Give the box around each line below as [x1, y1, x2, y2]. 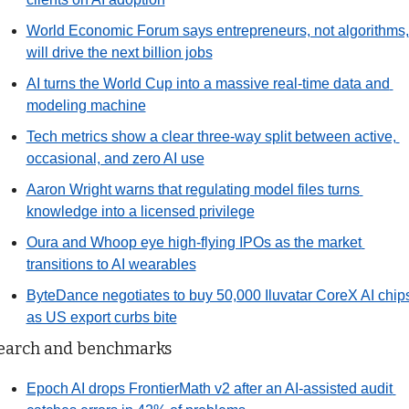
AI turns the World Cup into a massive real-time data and [26, 75, 390, 91]
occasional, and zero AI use [26, 150, 204, 166]
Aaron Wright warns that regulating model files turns [26, 181, 360, 197]
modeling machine [26, 97, 146, 113]
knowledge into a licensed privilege [26, 203, 255, 219]
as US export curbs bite [26, 309, 177, 325]
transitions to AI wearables [26, 256, 196, 272]
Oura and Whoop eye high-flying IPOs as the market [26, 234, 362, 250]
